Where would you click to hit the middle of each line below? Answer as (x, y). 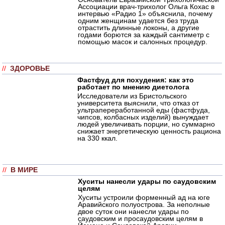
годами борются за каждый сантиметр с (144, 34)
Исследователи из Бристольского (132, 96)
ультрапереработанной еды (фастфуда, (144, 110)
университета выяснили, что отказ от (138, 103)
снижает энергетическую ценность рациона (149, 131)
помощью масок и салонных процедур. (143, 41)
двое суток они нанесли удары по (133, 211)
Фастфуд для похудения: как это (136, 80)
